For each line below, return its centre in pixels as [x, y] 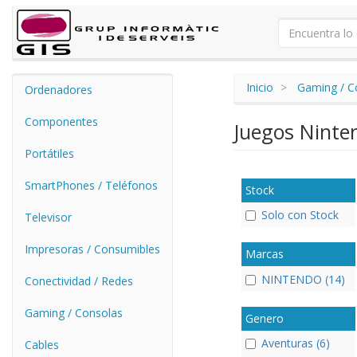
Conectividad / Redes [79, 281]
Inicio [259, 87]
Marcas [264, 254]
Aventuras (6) [295, 343]
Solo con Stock [300, 215]
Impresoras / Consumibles [92, 249]
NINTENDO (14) [303, 279]
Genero [264, 318]
